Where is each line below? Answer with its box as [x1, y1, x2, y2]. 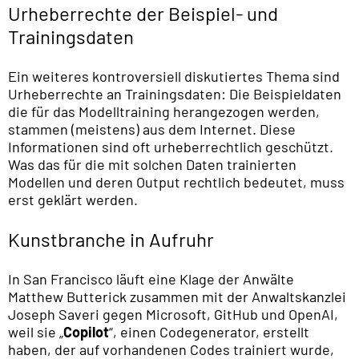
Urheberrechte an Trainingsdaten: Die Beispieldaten [8, 85, 341, 103]
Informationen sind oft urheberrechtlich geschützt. [8, 138, 333, 156]
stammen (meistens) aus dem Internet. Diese [8, 120, 296, 139]
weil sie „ [8, 323, 63, 341]
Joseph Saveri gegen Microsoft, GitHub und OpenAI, [8, 305, 338, 324]
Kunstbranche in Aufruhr [8, 228, 214, 252]
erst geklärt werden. [8, 191, 138, 209]
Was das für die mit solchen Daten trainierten [8, 155, 296, 174]
